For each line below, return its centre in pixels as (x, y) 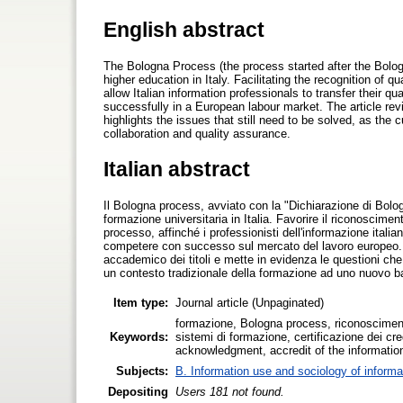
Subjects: (142, 371)
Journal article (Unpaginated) (250, 302)
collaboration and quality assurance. (197, 133)
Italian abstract (177, 169)
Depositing (138, 391)
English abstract (184, 29)
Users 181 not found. (230, 391)
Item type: (141, 302)
